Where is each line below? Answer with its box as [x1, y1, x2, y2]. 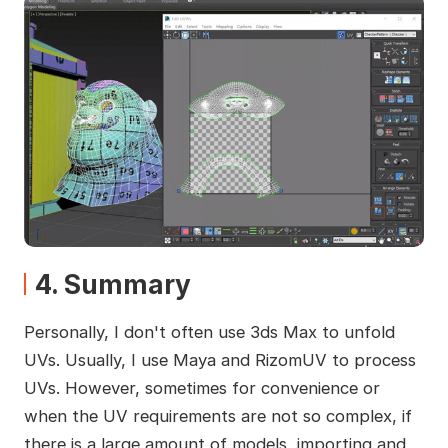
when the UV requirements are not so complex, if [23, 405, 412, 426]
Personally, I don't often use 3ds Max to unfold [23, 321, 395, 342]
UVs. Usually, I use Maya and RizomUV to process [23, 349, 416, 370]
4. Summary [34, 268, 191, 300]
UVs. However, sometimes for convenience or [23, 377, 380, 398]
